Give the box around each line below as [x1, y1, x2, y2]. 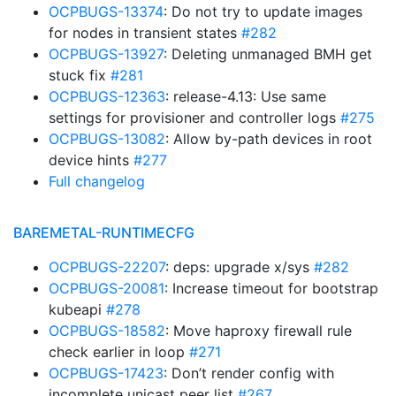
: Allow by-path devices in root [165, 130, 372, 148]
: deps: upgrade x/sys [165, 258, 314, 276]
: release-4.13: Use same [165, 88, 326, 105]
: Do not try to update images [164, 3, 362, 20]
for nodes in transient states [49, 24, 241, 42]
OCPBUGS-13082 [49, 130, 165, 148]
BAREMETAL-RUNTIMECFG [13, 224, 194, 241]
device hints [49, 151, 133, 169]
